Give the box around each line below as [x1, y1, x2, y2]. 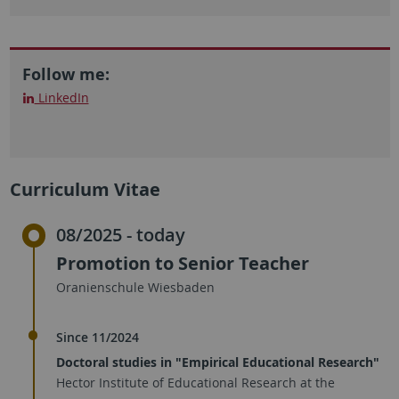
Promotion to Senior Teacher [56, 251, 309, 275]
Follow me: [21, 62, 110, 85]
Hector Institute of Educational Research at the [56, 373, 335, 391]
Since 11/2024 [56, 328, 139, 346]
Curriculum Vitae [9, 176, 160, 201]
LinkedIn [34, 88, 89, 106]
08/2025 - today [56, 223, 185, 247]
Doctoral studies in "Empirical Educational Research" [56, 353, 379, 370]
